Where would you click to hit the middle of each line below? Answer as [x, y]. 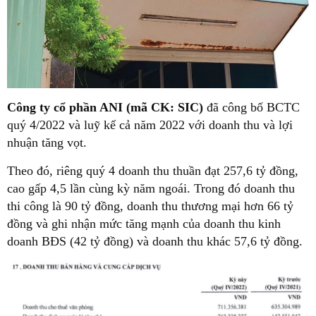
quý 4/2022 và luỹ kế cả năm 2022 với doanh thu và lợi [150, 124]
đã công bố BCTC [253, 107]
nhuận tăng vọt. [47, 142]
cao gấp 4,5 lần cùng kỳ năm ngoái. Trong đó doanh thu [151, 188]
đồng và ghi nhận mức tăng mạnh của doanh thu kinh [144, 223]
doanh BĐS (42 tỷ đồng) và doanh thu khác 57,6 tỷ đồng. [155, 241]
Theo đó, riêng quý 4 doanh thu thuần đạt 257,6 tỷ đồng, [153, 170]
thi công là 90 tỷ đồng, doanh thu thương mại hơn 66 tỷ [150, 206]
